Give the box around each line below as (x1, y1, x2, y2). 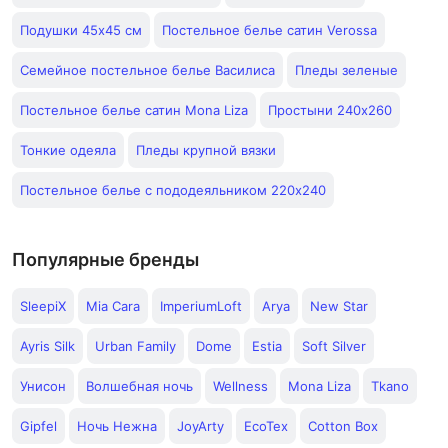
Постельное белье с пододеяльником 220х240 (20, 182, 326, 198)
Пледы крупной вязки (136, 142, 276, 158)
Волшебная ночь (86, 378, 193, 394)
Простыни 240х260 (268, 102, 392, 118)
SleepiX (20, 298, 66, 314)
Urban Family (95, 338, 176, 354)
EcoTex (244, 418, 288, 434)
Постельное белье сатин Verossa (162, 22, 377, 38)
